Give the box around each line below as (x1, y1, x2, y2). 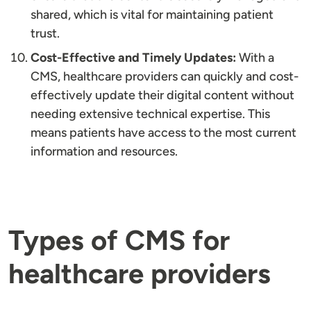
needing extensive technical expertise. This (31, 106, 270, 122)
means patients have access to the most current (31, 125, 296, 141)
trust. (31, 26, 60, 42)
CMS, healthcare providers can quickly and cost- (31, 69, 299, 85)
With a (236, 50, 274, 66)
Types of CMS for (8, 224, 230, 258)
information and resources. (31, 144, 178, 160)
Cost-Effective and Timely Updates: (31, 50, 236, 66)
